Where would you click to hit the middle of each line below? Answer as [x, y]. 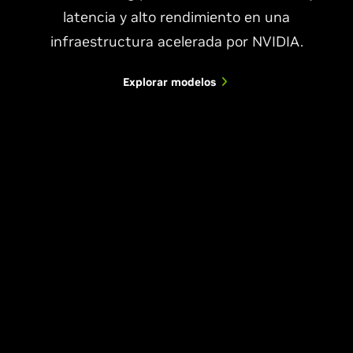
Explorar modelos [169, 82]
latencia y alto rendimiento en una [176, 17]
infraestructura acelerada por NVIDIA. [176, 41]
